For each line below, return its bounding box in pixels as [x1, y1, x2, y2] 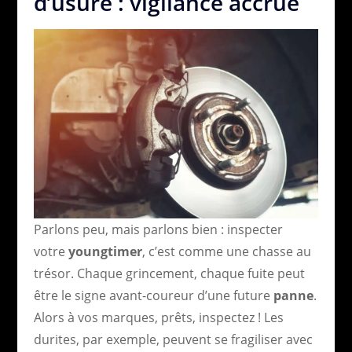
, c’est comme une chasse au [141, 242, 311, 260]
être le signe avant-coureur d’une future [33, 286, 273, 304]
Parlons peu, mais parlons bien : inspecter [33, 220, 283, 238]
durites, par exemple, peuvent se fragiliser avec [33, 330, 313, 348]
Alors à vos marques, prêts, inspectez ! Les [33, 308, 284, 326]
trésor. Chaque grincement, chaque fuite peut [33, 264, 305, 282]
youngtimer [68, 242, 142, 260]
